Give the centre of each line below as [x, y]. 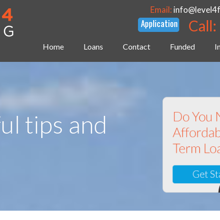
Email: [162, 10]
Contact [137, 47]
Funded [183, 47]
